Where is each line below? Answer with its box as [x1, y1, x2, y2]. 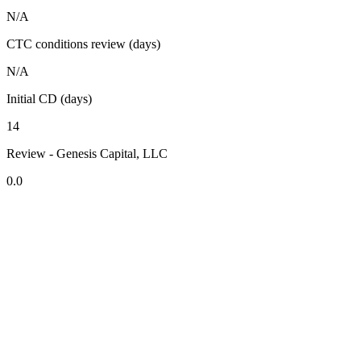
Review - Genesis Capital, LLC [6, 147, 168, 161]
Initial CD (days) [6, 92, 92, 106]
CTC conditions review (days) [6, 37, 160, 52]
